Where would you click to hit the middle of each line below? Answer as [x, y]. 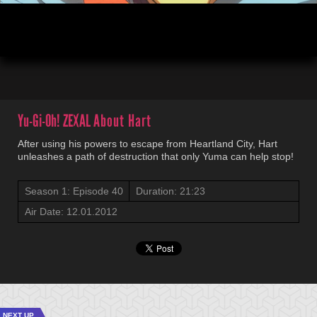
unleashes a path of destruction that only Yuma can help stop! [156, 156]
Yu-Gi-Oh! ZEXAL [56, 121]
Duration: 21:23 [171, 191]
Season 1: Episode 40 [74, 191]
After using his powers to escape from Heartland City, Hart [148, 144]
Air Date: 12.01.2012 [71, 212]
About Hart [122, 121]
